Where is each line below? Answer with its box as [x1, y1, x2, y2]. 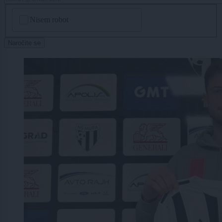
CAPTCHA [13, 7, 51, 16]
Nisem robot [30, 15, 69, 24]
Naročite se [8, 39, 41, 47]
